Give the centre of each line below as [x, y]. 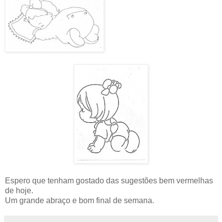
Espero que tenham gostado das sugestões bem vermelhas [109, 180]
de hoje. [19, 190]
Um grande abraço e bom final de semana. [80, 200]
